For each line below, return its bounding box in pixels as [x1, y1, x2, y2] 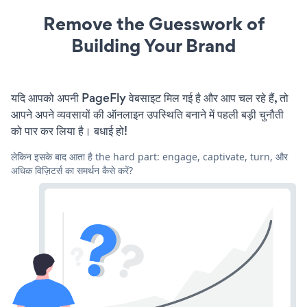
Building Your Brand [71, 33, 236, 58]
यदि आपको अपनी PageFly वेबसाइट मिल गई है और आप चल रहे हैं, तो [11, 90, 288, 106]
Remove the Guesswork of [42, 11, 265, 36]
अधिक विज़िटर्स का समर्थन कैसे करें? [11, 164, 133, 177]
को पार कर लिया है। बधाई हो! [11, 123, 127, 139]
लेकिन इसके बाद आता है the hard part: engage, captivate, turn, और [11, 150, 288, 163]
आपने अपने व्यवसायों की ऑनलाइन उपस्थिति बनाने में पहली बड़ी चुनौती [11, 106, 284, 123]
